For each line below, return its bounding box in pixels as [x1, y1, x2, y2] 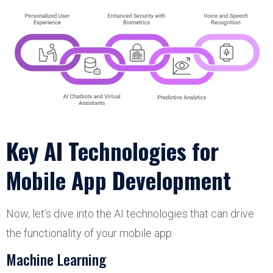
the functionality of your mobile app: [6, 226, 174, 239]
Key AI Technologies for [6, 133, 219, 168]
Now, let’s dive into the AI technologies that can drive [6, 207, 254, 220]
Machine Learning [6, 247, 106, 270]
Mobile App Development [6, 163, 231, 197]
